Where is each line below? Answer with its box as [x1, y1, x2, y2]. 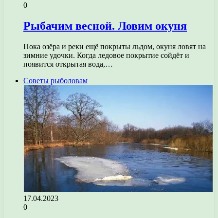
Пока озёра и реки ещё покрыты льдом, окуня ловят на [23, 42, 206, 51]
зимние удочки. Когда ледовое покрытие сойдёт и [23, 51, 189, 59]
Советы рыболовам [23, 76, 88, 85]
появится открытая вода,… [23, 59, 113, 68]
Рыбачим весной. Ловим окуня [23, 19, 187, 32]
